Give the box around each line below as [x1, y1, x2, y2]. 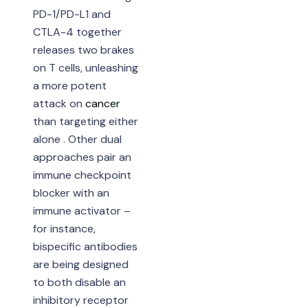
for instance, [32, 221, 96, 236]
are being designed [32, 256, 129, 272]
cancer [85, 96, 120, 111]
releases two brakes [32, 42, 134, 57]
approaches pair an [32, 149, 131, 164]
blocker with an [32, 185, 109, 200]
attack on [32, 96, 85, 111]
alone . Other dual [32, 131, 122, 146]
